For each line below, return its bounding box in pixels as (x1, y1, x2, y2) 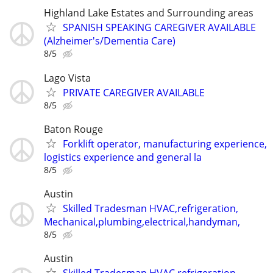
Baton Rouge (44, 122, 103, 136)
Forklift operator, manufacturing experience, (63, 136, 267, 151)
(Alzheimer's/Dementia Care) (44, 34, 175, 48)
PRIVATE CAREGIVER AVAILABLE (63, 85, 205, 99)
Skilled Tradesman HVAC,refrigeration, (63, 201, 238, 215)
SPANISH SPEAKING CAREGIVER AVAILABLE (63, 21, 256, 35)
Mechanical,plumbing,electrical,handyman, (44, 214, 240, 229)
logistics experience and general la (44, 150, 202, 164)
